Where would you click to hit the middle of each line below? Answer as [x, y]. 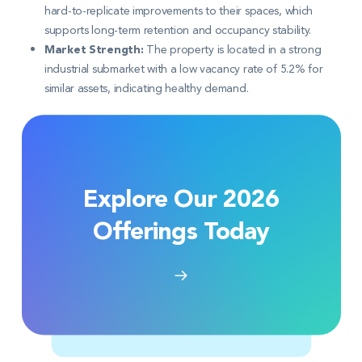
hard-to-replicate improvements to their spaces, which [179, 11]
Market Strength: [94, 50]
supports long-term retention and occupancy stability [177, 30]
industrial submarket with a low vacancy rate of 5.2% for [184, 69]
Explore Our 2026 [181, 199]
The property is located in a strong [232, 49]
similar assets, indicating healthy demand [145, 88]
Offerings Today [181, 232]
